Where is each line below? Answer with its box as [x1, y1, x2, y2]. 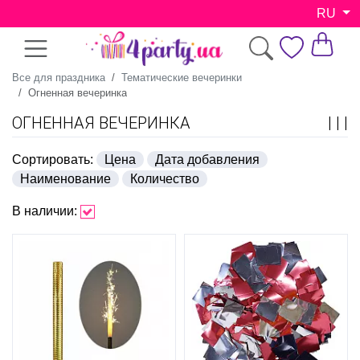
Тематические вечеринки [121, 71, 242, 84]
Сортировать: [12, 152, 93, 166]
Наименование [20, 171, 111, 186]
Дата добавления [155, 152, 260, 166]
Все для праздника [12, 71, 105, 84]
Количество [130, 171, 199, 186]
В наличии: [12, 203, 77, 218]
